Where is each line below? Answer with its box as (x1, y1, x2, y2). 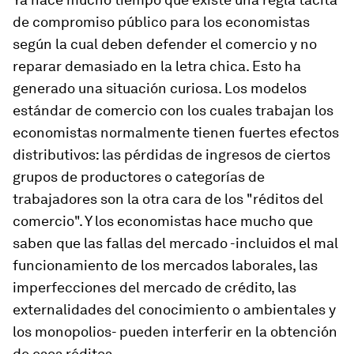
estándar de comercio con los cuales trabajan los (13, 102, 333, 119)
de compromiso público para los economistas (13, 13, 310, 30)
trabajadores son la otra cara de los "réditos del (13, 190, 323, 207)
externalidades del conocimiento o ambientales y (13, 301, 336, 318)
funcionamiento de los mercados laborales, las (13, 257, 318, 273)
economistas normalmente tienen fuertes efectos (13, 124, 339, 141)
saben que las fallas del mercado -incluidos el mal (13, 235, 338, 251)
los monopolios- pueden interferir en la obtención (13, 323, 337, 340)
